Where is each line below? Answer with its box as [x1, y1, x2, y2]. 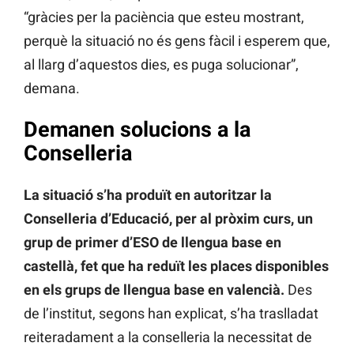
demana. [24, 80, 80, 97]
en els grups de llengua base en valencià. [24, 281, 284, 298]
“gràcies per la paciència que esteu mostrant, [24, 9, 304, 26]
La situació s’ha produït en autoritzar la [24, 186, 272, 203]
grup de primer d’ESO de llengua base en [24, 233, 281, 250]
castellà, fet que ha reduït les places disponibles [24, 257, 329, 274]
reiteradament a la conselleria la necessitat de [24, 328, 312, 345]
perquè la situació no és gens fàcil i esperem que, [24, 32, 330, 50]
